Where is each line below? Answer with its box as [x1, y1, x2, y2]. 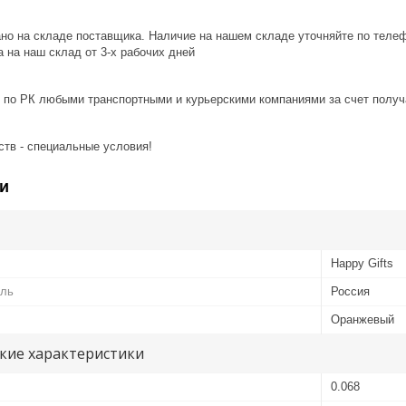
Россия [331, 284, 370, 298]
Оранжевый [331, 312, 394, 326]
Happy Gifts [331, 256, 393, 270]
